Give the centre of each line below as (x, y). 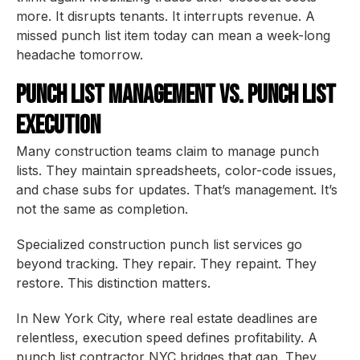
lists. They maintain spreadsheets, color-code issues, (176, 170)
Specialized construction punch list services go (159, 244)
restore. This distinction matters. (113, 283)
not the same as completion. (102, 209)
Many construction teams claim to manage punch (168, 151)
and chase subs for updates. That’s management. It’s (177, 190)
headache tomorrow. (80, 55)
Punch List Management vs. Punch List (176, 95)
